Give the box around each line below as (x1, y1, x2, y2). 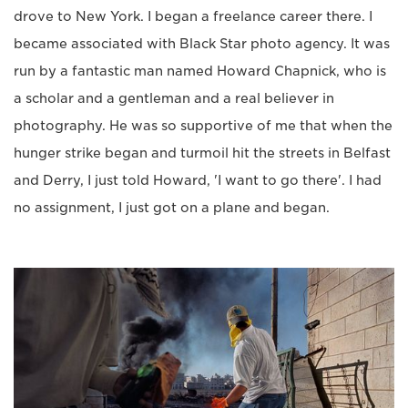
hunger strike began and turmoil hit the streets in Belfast (14, 146, 391, 161)
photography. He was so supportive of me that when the (14, 118, 393, 134)
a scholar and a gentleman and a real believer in (14, 91, 334, 107)
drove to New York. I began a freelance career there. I (14, 9, 372, 25)
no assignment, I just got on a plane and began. (14, 200, 330, 216)
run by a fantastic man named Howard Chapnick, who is (14, 64, 386, 79)
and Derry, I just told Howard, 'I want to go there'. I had (14, 173, 382, 189)
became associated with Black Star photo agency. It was (14, 36, 390, 52)
